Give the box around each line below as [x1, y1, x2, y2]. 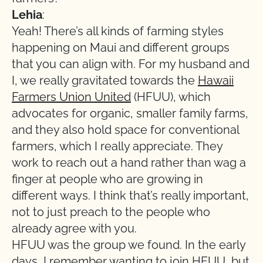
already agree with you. [12, 221, 137, 235]
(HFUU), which [131, 90, 211, 104]
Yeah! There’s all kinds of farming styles [12, 24, 224, 38]
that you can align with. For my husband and [12, 57, 249, 71]
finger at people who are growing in [12, 172, 203, 186]
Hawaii [198, 73, 234, 87]
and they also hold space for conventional [12, 123, 239, 137]
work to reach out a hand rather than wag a [12, 156, 246, 170]
